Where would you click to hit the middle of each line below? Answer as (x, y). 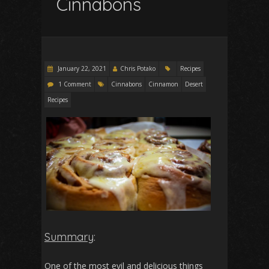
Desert (194, 84)
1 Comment (75, 84)
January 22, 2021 (81, 68)
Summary (69, 237)
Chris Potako (138, 68)
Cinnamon (163, 84)
